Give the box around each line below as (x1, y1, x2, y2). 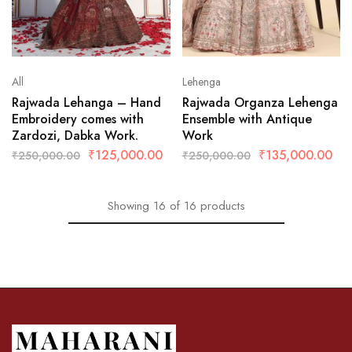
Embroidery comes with (12, 109, 144, 128)
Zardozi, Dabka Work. (12, 126, 138, 145)
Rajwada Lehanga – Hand (12, 93, 161, 112)
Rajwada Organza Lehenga (181, 93, 338, 112)
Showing (107, 196, 149, 214)
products (200, 196, 245, 214)
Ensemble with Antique (181, 109, 312, 128)
